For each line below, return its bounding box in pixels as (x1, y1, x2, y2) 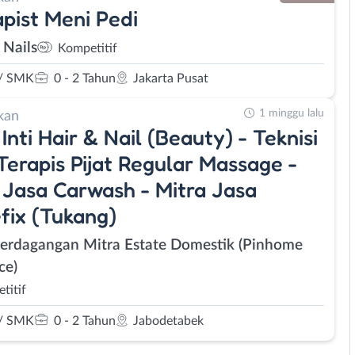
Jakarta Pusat (133, 72, 208, 85)
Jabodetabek (133, 314, 204, 327)
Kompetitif (58, 41, 117, 55)
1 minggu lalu (259, 108, 324, 119)
